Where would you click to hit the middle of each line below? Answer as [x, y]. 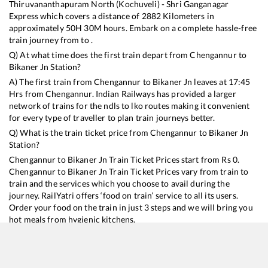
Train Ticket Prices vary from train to [178, 171]
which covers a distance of [90, 16]
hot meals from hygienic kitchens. [72, 219]
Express [24, 16]
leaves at [210, 81]
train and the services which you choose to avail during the [119, 183]
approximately [37, 28]
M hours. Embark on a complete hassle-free [175, 28]
